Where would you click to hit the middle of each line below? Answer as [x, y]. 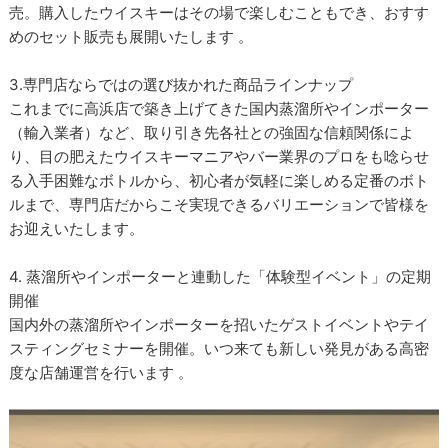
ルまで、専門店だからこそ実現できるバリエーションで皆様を [219, 204]
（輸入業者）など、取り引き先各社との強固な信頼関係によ [212, 132]
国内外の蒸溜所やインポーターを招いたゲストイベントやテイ [219, 324]
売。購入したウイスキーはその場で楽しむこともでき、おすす [219, 12]
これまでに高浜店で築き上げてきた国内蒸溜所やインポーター [219, 108]
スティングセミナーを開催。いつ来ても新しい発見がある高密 [219, 348]
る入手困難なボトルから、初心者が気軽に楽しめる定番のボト [219, 180]
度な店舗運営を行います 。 [101, 372]
